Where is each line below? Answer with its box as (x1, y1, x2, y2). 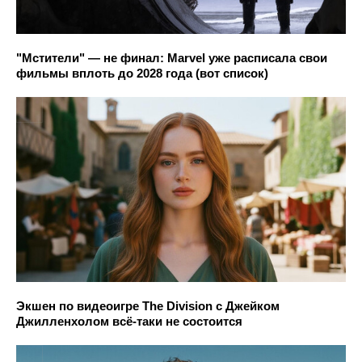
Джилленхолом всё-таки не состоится (16, 314, 242, 329)
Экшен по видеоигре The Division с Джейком (16, 299, 280, 314)
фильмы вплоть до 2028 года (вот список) (16, 65, 268, 80)
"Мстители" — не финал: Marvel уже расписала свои (16, 50, 327, 65)
